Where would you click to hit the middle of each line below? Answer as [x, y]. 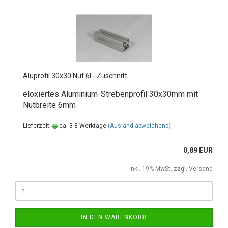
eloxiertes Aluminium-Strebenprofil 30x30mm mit [110, 94]
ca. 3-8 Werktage [82, 126]
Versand [201, 169]
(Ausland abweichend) [139, 126]
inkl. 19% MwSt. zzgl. [159, 169]
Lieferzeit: [38, 126]
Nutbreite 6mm [49, 105]
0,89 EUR [198, 150]
